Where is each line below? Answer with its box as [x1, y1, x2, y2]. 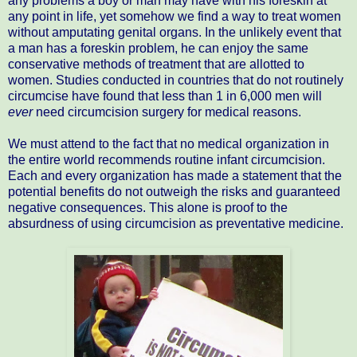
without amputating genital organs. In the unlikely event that [8, 25, 341, 39]
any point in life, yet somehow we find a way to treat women [8, 9, 341, 23]
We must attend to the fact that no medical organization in [8, 136, 329, 151]
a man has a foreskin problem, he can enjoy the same [8, 41, 308, 55]
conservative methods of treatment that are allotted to [8, 57, 304, 71]
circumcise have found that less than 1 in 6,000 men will [8, 88, 322, 103]
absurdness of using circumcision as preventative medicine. [8, 216, 343, 230]
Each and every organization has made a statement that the [8, 168, 342, 182]
